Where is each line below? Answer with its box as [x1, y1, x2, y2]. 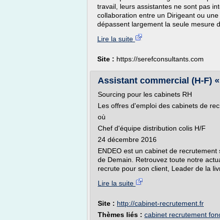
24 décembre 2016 [98, 136, 157, 143]
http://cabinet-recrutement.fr [117, 199, 204, 207]
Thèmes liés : [98, 211, 144, 219]
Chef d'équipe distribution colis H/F [98, 124, 206, 132]
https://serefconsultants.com [116, 55, 204, 63]
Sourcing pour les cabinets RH [98, 90, 192, 98]
